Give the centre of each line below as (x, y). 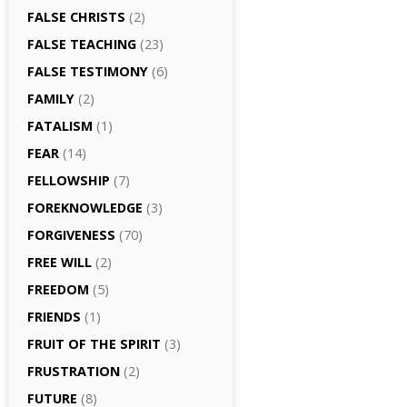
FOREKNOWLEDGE (85, 208)
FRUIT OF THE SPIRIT (94, 344)
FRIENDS (54, 317)
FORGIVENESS (71, 235)
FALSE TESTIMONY (88, 71)
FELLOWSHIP (69, 180)
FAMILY (51, 99)
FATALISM (60, 126)
